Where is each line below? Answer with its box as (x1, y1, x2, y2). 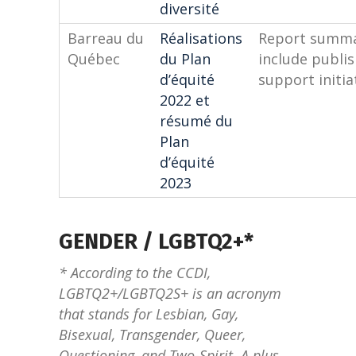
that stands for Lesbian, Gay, (59, 304, 238, 323)
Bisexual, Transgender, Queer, (59, 325, 246, 344)
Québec (68, 49, 120, 68)
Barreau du (68, 29, 144, 48)
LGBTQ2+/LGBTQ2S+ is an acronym (59, 284, 281, 303)
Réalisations (160, 29, 242, 48)
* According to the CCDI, (59, 263, 211, 282)
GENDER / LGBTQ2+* (59, 229, 253, 254)
